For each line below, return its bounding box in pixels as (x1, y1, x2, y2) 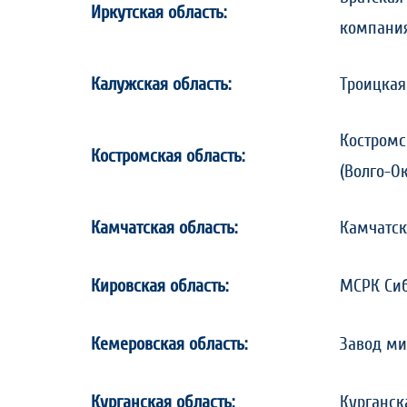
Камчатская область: (91, 219, 237, 237)
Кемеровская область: (91, 335, 247, 353)
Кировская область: (91, 277, 228, 295)
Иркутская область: (91, 4, 226, 22)
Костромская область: (91, 147, 244, 165)
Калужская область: (91, 75, 231, 94)
